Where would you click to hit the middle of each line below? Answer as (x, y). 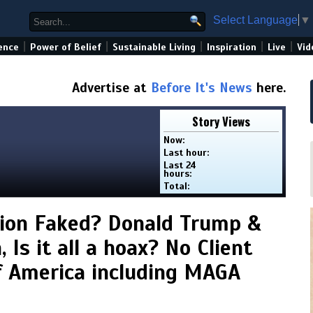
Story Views (221, 121)
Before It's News (202, 88)
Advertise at (111, 88)
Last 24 (180, 165)
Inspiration (232, 47)
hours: (178, 174)
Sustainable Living (154, 47)
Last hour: (187, 153)
